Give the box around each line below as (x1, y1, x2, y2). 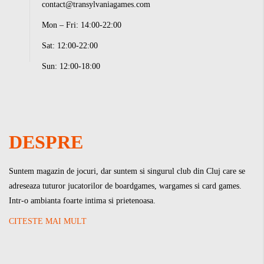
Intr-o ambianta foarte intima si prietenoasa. (9, 196, 156, 205)
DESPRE (9, 131, 83, 153)
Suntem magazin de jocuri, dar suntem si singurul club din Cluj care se (9, 167, 245, 176)
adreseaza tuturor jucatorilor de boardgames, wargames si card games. (9, 181, 242, 190)
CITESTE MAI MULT (9, 217, 87, 226)
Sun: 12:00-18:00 (42, 62, 100, 71)
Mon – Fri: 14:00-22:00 (42, 21, 121, 29)
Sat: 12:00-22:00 (42, 41, 98, 50)
